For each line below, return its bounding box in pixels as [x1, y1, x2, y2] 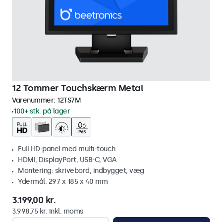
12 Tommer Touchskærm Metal [12, 83, 143, 94]
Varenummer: [12, 96, 57, 105]
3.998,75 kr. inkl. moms [12, 207, 83, 216]
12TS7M [57, 96, 81, 105]
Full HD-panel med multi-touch [18, 145, 116, 153]
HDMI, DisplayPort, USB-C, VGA [18, 156, 117, 164]
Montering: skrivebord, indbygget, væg [18, 166, 144, 175]
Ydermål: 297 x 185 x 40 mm [18, 177, 108, 186]
